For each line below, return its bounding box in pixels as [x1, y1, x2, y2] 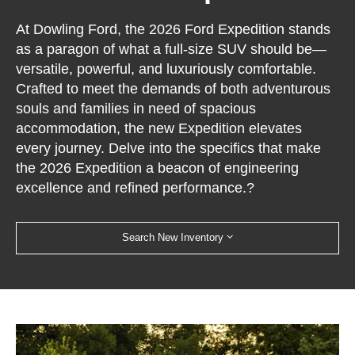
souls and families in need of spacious [16, 100, 257, 116]
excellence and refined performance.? [16, 179, 255, 196]
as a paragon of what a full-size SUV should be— [16, 40, 327, 57]
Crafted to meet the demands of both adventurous [16, 80, 331, 97]
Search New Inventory [122, 231, 223, 244]
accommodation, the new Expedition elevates [16, 120, 303, 136]
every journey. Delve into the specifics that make [16, 139, 322, 156]
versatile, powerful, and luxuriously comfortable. [16, 60, 317, 77]
